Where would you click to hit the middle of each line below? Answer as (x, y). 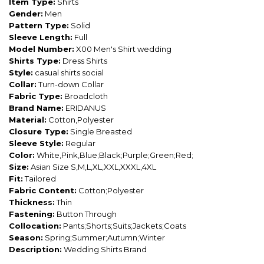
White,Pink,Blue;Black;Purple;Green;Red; (114, 155)
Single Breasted (100, 131)
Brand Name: (36, 108)
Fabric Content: (43, 190)
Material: (28, 119)
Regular (80, 143)
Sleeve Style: (36, 143)
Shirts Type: (35, 60)
